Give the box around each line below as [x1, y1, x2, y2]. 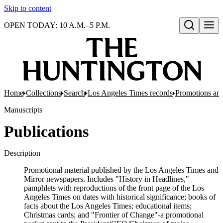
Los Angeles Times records [88, 89, 173, 97]
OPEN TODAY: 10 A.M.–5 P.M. [4, 21, 110, 29]
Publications [4, 122, 89, 140]
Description [4, 149, 40, 157]
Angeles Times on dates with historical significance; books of [24, 193, 216, 201]
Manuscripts [4, 106, 42, 114]
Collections [26, 89, 61, 97]
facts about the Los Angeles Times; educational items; [24, 202, 192, 210]
